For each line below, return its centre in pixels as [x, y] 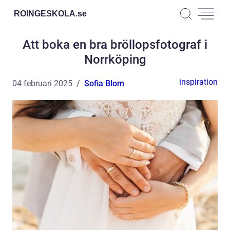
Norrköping [115, 60]
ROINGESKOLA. [46, 13]
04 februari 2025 [42, 83]
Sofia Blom [104, 83]
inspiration [198, 82]
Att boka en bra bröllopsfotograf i [115, 45]
